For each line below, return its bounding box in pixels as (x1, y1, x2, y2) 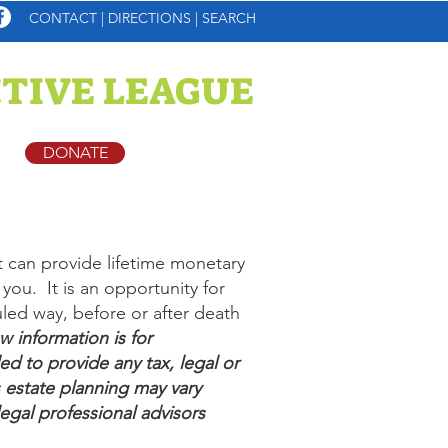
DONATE (42, 143, 108, 162)
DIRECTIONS (108, 9, 195, 27)
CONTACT (29, 9, 97, 27)
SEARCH (202, 9, 256, 27)
